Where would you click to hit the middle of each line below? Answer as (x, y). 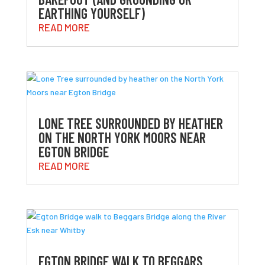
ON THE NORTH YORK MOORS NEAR (122, 137)
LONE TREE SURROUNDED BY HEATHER (130, 123)
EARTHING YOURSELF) (91, 14)
